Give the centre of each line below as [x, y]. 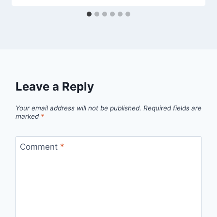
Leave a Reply [55, 87]
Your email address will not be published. [78, 108]
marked [28, 116]
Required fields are [172, 108]
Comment [40, 147]
